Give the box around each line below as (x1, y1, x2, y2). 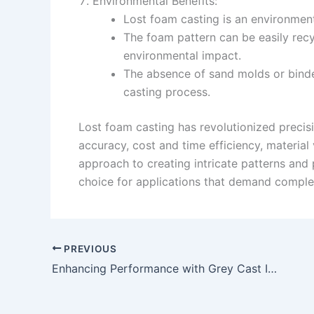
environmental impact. (123, 48, 241, 62)
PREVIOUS (61, 243, 117, 254)
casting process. (123, 84, 210, 99)
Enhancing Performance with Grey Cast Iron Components (268, 261, 277, 276)
